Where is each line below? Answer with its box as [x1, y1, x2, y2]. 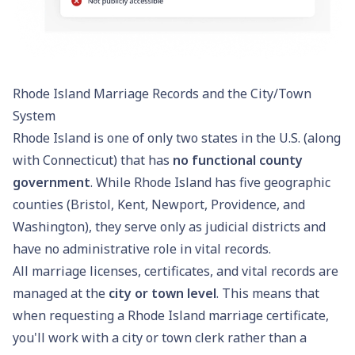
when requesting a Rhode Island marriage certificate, [13, 306, 329, 324]
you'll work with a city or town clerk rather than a [13, 328, 307, 346]
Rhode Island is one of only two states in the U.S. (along [13, 128, 341, 147]
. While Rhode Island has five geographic [90, 173, 330, 191]
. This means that [216, 284, 319, 302]
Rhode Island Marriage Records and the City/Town [13, 84, 311, 102]
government [13, 173, 90, 191]
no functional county [173, 151, 303, 169]
